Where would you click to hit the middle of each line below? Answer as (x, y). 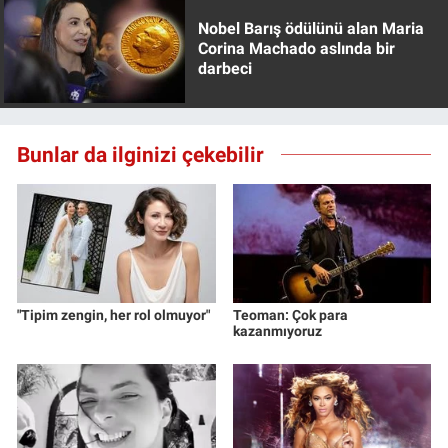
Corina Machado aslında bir (296, 49)
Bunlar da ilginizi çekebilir (140, 154)
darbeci (224, 69)
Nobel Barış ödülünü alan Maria (310, 29)
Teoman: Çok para (290, 314)
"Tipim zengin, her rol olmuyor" (113, 314)
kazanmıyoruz (277, 330)
